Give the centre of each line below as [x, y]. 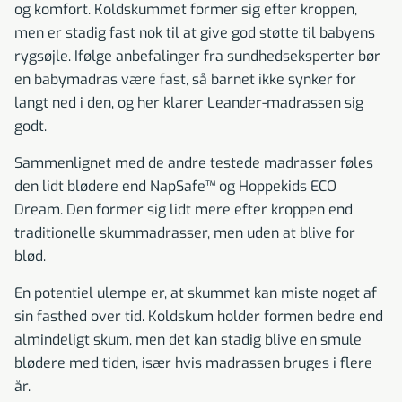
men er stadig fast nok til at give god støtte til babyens [195, 33]
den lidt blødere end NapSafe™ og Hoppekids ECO [175, 187]
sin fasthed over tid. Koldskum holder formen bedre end [199, 317]
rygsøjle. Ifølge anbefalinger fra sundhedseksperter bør [197, 57]
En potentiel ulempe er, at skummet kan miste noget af [196, 293]
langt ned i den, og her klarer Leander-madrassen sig [189, 103]
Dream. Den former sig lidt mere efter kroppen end [184, 210]
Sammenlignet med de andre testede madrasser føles [194, 163]
